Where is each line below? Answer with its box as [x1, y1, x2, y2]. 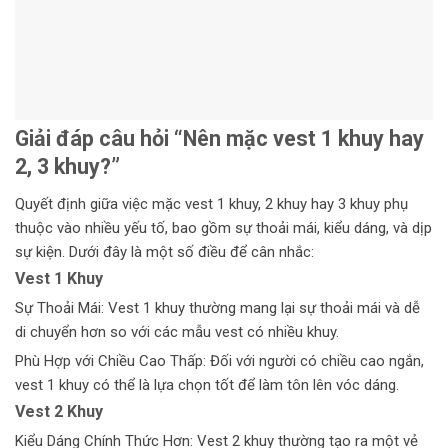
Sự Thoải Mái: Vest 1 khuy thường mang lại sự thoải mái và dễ [15, 299, 420, 318]
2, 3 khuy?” [15, 154, 120, 180]
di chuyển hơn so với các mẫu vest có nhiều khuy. [15, 323, 339, 342]
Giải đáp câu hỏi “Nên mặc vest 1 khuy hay [15, 126, 424, 152]
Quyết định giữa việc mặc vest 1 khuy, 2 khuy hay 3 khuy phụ [15, 195, 408, 214]
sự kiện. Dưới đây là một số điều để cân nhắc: [15, 243, 314, 262]
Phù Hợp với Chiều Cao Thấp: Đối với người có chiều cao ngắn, [15, 352, 424, 371]
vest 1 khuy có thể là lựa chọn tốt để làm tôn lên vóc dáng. [15, 376, 399, 395]
